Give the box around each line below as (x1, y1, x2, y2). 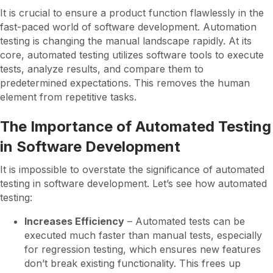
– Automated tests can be (124, 215, 245, 227)
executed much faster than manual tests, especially (24, 229, 262, 241)
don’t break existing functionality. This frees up (24, 257, 241, 269)
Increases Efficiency (24, 215, 124, 227)
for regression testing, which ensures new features (24, 243, 261, 255)
